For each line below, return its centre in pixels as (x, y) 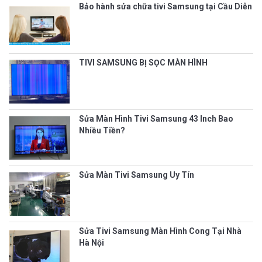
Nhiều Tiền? (102, 131)
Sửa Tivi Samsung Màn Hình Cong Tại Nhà (160, 231)
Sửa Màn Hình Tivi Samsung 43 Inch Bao (156, 119)
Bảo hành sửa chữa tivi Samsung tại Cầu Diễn (166, 7)
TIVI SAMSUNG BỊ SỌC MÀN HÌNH (143, 63)
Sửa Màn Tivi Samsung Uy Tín (137, 175)
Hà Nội (92, 243)
